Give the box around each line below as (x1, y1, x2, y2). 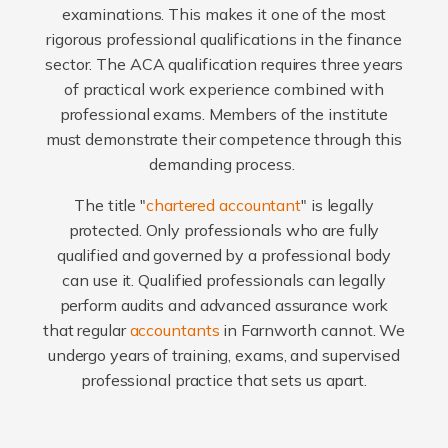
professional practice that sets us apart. (81, 370, 367, 391)
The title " (74, 195, 147, 216)
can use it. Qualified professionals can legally (62, 270, 386, 291)
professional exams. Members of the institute (59, 104, 389, 125)
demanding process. (149, 154, 299, 175)
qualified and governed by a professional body (56, 245, 392, 266)
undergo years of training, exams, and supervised (47, 345, 401, 366)
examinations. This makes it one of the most (61, 4, 387, 25)
